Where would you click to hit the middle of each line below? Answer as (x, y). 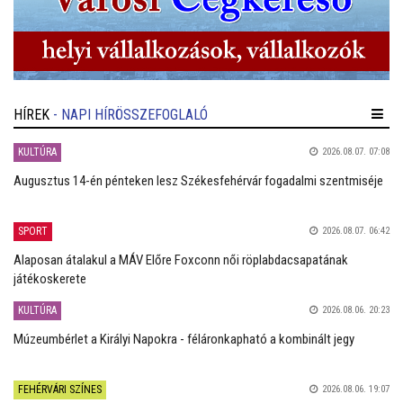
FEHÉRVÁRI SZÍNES (60, 389)
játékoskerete (50, 278)
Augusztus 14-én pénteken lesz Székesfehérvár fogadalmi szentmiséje (198, 180)
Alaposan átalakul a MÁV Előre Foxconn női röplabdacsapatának (181, 260)
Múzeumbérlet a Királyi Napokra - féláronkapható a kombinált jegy (184, 339)
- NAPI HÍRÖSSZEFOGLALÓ (130, 114)
